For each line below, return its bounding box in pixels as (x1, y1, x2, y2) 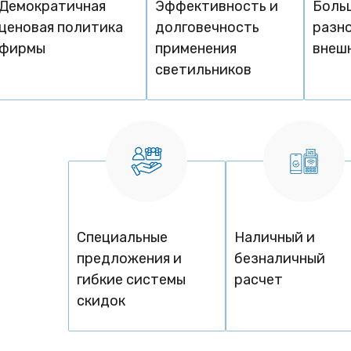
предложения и (77, 250, 183, 268)
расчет (233, 271, 283, 289)
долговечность (155, 19, 260, 37)
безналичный (233, 250, 325, 268)
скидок (77, 292, 126, 310)
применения (155, 40, 237, 58)
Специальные (77, 229, 168, 247)
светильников (155, 61, 252, 79)
